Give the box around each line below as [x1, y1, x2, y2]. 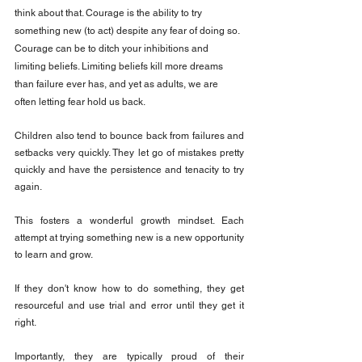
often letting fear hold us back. [15, 96, 145, 108]
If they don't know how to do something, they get [15, 283, 244, 295]
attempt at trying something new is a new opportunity [15, 232, 244, 244]
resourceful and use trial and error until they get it [15, 300, 244, 312]
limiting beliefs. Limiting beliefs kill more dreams [15, 61, 225, 73]
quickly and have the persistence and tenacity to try [15, 164, 244, 176]
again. [15, 181, 42, 193]
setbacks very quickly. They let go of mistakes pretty [15, 147, 244, 159]
